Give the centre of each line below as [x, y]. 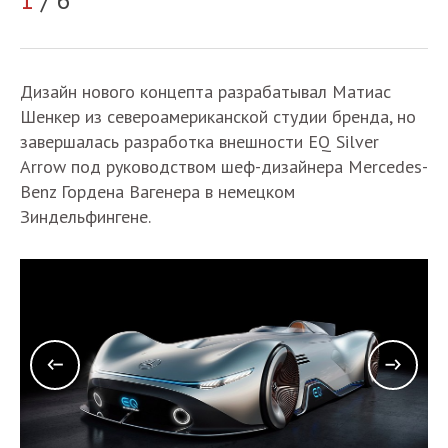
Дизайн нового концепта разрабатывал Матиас [205, 92]
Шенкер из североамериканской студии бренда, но [218, 117]
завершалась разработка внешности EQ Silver [199, 142]
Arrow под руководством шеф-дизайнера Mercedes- [224, 167]
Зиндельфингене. [85, 217]
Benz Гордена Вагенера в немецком [157, 192]
